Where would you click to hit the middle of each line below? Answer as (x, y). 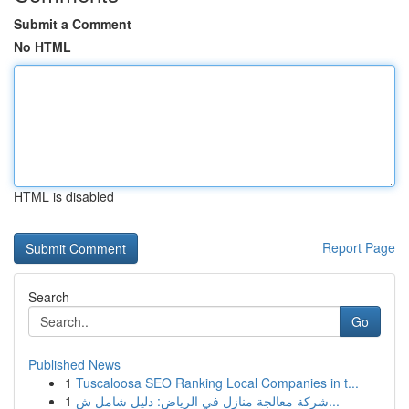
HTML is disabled (64, 196)
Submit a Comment (73, 24)
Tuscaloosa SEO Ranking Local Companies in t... (217, 383)
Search (49, 297)
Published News (74, 364)
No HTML (42, 47)
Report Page (359, 247)
